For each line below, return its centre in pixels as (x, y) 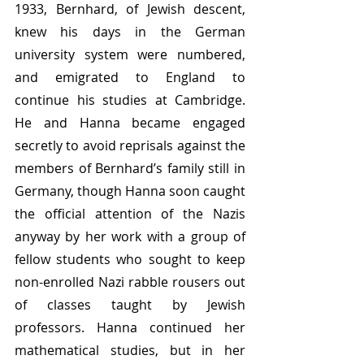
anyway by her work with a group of (130, 237)
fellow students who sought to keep (130, 260)
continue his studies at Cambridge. (130, 100)
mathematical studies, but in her (130, 351)
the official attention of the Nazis (130, 214)
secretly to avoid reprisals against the (130, 146)
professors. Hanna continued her (130, 328)
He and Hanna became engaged (130, 123)
